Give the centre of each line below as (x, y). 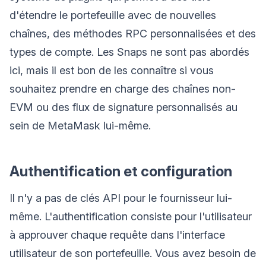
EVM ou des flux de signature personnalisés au (123, 107)
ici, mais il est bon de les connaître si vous (112, 70)
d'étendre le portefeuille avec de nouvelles (113, 15)
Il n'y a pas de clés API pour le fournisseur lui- (121, 198)
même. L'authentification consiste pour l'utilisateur (131, 216)
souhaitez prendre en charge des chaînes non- (123, 88)
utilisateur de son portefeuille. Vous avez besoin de (133, 253)
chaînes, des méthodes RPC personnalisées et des (133, 33)
